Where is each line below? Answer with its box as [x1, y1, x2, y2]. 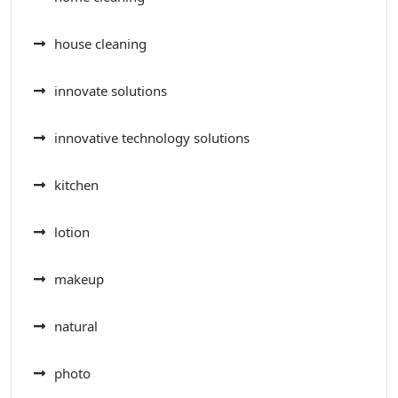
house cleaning [54, 35, 147, 53]
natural [54, 317, 98, 336]
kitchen [54, 176, 99, 195]
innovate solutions [54, 82, 167, 100]
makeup [54, 270, 104, 289]
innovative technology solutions [54, 129, 250, 147]
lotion [54, 223, 90, 242]
